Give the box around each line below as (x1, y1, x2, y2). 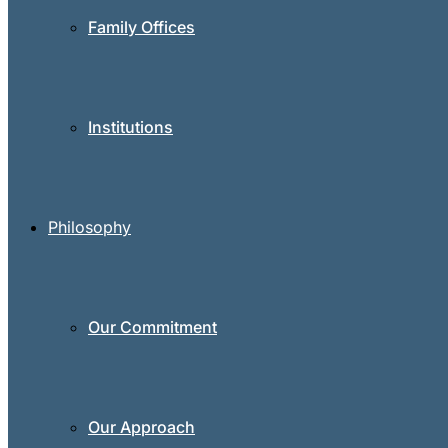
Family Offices (88, 17, 195, 37)
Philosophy (48, 217, 131, 237)
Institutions (88, 117, 173, 137)
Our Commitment (88, 317, 217, 337)
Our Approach (88, 417, 195, 437)
